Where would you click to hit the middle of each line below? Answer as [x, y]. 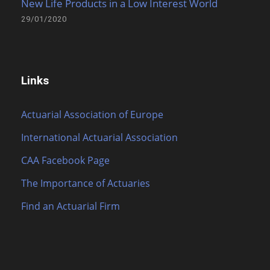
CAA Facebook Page [65, 161]
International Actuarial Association [99, 138]
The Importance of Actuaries [86, 184]
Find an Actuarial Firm [71, 206]
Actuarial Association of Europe [92, 115]
